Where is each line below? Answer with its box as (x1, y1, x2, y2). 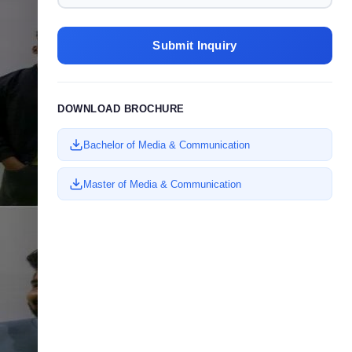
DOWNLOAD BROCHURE (57, 103, 185, 115)
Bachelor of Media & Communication (83, 138, 250, 151)
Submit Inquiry (152, 38, 237, 52)
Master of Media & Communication (83, 178, 241, 190)
